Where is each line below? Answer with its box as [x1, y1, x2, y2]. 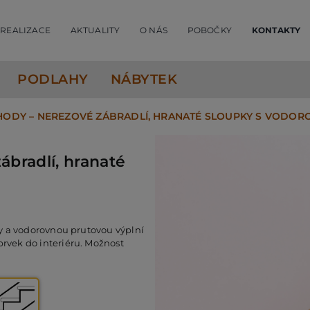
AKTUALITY [70, 25, 120, 35]
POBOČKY [187, 25, 232, 35]
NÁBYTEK [110, 71, 178, 87]
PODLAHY [17, 71, 89, 87]
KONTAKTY [251, 25, 301, 35]
